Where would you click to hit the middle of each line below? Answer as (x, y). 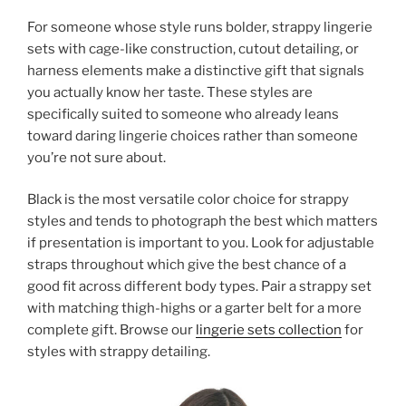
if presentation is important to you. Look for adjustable (201, 243)
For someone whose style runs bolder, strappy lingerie (200, 27)
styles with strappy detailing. (119, 352)
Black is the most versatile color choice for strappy (188, 200)
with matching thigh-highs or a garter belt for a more (194, 309)
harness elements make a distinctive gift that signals (196, 70)
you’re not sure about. (97, 157)
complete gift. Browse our (111, 330)
